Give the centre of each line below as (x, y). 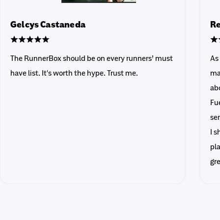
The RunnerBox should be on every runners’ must (92, 59)
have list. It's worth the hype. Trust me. (74, 73)
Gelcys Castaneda (48, 25)
